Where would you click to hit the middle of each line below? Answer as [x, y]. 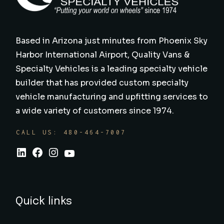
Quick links [44, 202]
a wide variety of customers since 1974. [95, 111]
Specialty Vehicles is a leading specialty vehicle [112, 69]
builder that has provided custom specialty [102, 83]
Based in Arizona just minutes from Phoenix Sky [112, 41]
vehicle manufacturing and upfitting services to [112, 97]
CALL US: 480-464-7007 [71, 132]
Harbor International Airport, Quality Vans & [103, 55]
